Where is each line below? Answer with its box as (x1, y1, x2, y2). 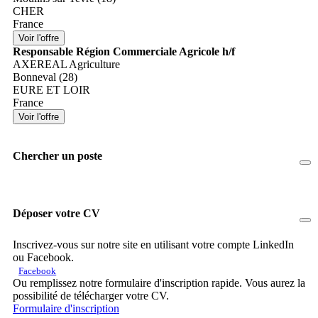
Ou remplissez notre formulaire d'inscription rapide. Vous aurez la (13, 277, 305, 290)
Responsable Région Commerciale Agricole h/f (13, 45, 235, 58)
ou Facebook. (13, 251, 74, 264)
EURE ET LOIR (13, 84, 90, 97)
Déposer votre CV (13, 207, 100, 219)
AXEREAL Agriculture (13, 58, 120, 71)
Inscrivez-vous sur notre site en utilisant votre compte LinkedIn (13, 238, 294, 251)
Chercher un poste (13, 150, 102, 163)
